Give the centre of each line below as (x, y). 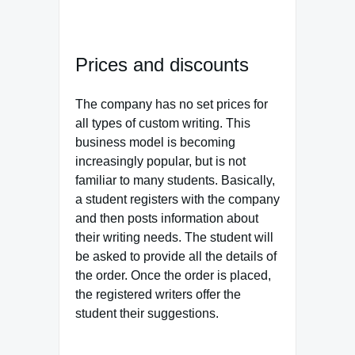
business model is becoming (155, 142)
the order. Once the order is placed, (173, 275)
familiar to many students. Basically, (175, 180)
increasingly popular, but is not (160, 161)
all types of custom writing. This (163, 123)
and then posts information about (167, 218)
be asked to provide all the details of (176, 256)
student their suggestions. (147, 313)
